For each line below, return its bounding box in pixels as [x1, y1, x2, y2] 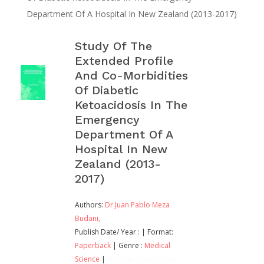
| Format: [141, 227, 173, 237]
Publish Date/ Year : [75, 227, 140, 237]
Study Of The [75, 39, 152, 54]
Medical [144, 240, 170, 251]
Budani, [75, 213, 100, 224]
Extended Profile [75, 54, 173, 68]
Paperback [75, 240, 111, 251]
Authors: [75, 200, 105, 210]
